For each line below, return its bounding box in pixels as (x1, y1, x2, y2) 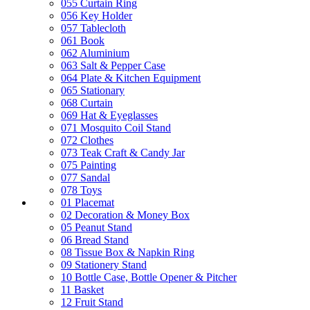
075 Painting (61, 159, 116, 171)
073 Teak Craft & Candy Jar (61, 147, 185, 158)
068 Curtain (61, 97, 113, 109)
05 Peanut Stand (61, 221, 132, 233)
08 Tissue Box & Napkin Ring (61, 246, 194, 258)
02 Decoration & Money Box (61, 209, 190, 221)
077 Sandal (61, 172, 110, 183)
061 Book (61, 35, 104, 46)
